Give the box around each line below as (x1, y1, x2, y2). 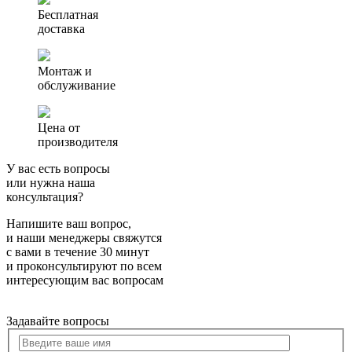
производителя (38, 135, 118, 148)
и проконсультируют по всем (6, 259, 162, 273)
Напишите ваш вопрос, (6, 217, 131, 230)
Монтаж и (38, 64, 92, 78)
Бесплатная (38, 8, 98, 21)
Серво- (5, 19, 42, 32)
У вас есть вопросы (6, 162, 110, 175)
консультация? (6, 190, 83, 203)
